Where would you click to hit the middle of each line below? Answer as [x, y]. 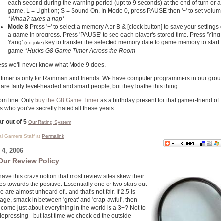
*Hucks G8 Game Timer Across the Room [80, 51]
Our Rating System [50, 122]
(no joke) [34, 43]
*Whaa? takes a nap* [36, 19]
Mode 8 [19, 27]
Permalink [53, 136]
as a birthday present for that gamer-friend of [159, 100]
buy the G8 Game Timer [67, 100]
